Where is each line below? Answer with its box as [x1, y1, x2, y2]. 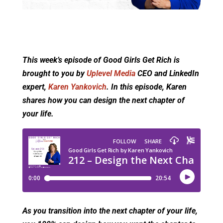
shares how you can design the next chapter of [22, 96, 185, 106]
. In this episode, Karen [106, 82, 187, 92]
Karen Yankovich [48, 82, 107, 92]
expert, [22, 82, 48, 92]
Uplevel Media [86, 69, 135, 79]
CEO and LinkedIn [135, 69, 199, 79]
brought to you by [22, 69, 87, 79]
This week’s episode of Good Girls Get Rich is [22, 55, 180, 65]
